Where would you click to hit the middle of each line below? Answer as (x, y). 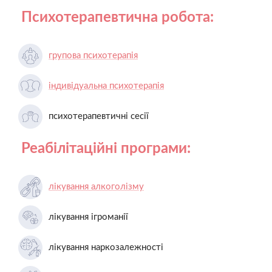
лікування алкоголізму (96, 186)
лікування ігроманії (88, 217)
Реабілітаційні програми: (106, 148)
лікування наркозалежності (106, 247)
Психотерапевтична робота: (117, 17)
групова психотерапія (93, 55)
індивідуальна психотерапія (106, 86)
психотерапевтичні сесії (99, 116)
